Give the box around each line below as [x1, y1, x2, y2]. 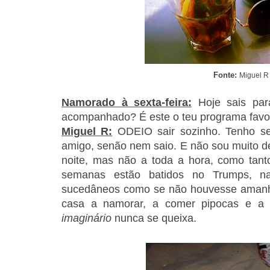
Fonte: [213, 71, 239, 80]
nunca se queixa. [111, 212, 196, 225]
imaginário [61, 212, 111, 225]
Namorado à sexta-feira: [61, 96, 192, 109]
